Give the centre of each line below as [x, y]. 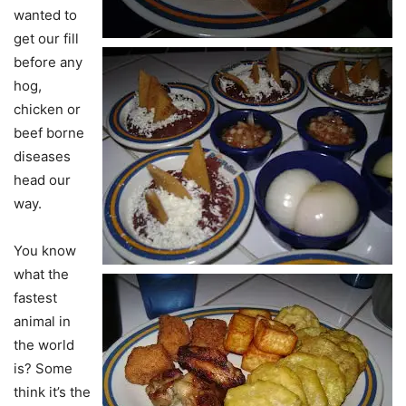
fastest [35, 298]
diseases [42, 157]
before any [48, 63]
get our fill [46, 39]
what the [41, 275]
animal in [42, 322]
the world [44, 345]
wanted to [45, 15]
